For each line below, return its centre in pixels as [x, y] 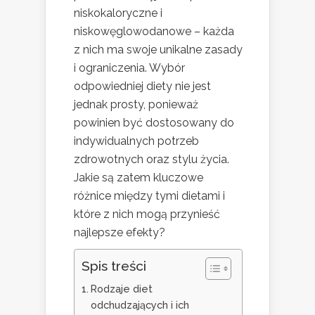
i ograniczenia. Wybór [129, 67]
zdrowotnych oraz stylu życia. [152, 159]
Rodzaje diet [121, 288]
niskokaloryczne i [118, 13]
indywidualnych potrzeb [136, 141]
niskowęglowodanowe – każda [154, 31]
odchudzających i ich [140, 304]
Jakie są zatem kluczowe [139, 177]
